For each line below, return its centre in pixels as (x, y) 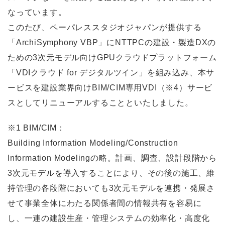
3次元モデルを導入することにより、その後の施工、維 (111, 173)
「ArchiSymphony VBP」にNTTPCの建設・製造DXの (112, 42)
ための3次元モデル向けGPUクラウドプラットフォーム (112, 58)
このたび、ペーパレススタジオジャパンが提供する (105, 27)
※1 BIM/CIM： (36, 128)
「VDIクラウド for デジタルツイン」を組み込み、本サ (111, 73)
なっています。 (37, 12)
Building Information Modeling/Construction (93, 143)
